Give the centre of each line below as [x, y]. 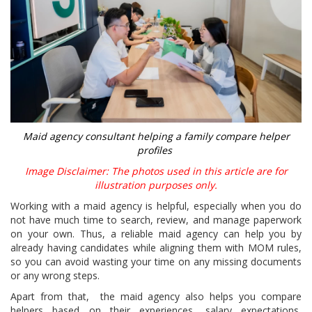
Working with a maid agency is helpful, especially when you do [156, 205]
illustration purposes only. [156, 185]
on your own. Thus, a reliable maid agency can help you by [156, 233]
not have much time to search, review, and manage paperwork [156, 219]
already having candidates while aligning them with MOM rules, [156, 247]
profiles [156, 150]
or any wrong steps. [56, 275]
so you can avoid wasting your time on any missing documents [156, 261]
